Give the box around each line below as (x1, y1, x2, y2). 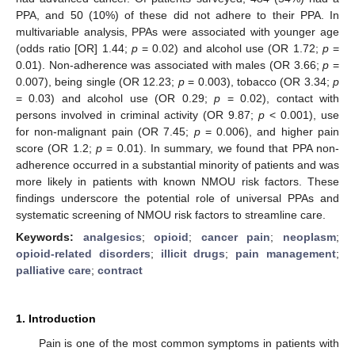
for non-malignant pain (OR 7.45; (16, 124, 194, 138)
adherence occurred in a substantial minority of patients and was (16, 158, 339, 171)
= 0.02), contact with (220, 91, 340, 105)
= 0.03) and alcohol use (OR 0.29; (16, 91, 215, 105)
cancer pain (200, 231, 271, 243)
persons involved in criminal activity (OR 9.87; (16, 108, 258, 121)
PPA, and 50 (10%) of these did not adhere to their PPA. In (16, 8, 339, 21)
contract (97, 264, 143, 277)
